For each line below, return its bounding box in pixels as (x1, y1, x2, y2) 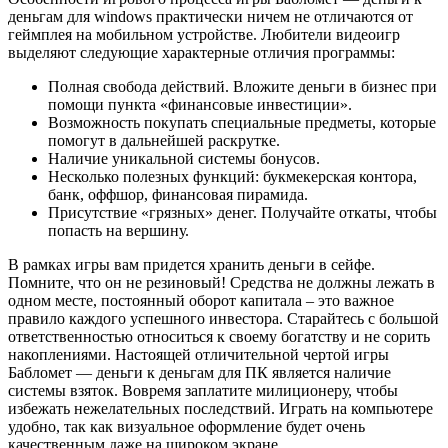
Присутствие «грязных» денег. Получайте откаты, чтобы (48, 204, 437, 222)
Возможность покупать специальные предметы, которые (48, 114, 436, 132)
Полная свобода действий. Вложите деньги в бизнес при (48, 78, 437, 96)
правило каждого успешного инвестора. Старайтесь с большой (8, 310, 439, 328)
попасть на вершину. (48, 222, 189, 240)
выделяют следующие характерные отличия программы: (8, 44, 395, 62)
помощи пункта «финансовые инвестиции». (48, 96, 352, 114)
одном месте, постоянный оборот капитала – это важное (8, 292, 394, 310)
